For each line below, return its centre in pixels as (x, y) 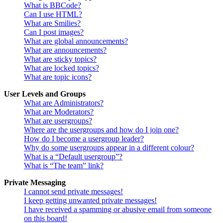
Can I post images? (54, 32)
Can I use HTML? (53, 14)
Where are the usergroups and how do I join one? (101, 129)
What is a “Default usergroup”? (73, 156)
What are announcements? (65, 50)
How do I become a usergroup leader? (84, 138)
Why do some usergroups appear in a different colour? (109, 147)
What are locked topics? (61, 68)
